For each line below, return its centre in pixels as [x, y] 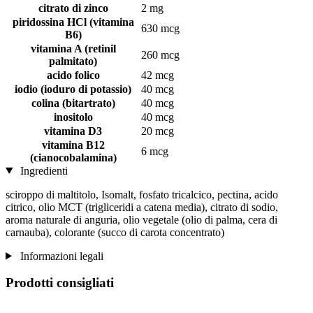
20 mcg [158, 131]
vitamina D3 [73, 131]
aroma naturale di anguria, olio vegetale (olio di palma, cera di [141, 219]
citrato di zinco [73, 8]
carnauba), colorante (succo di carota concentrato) [115, 232]
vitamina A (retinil [73, 48]
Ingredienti [42, 170]
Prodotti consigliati [60, 283]
